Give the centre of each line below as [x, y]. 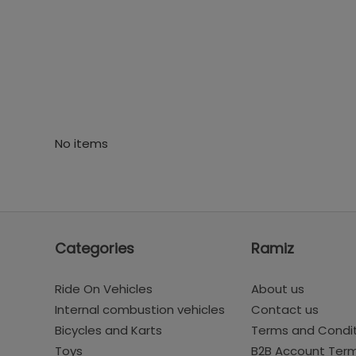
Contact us [285, 310]
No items [81, 144]
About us [278, 289]
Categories [94, 249]
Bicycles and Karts [108, 331]
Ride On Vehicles [103, 289]
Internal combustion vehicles [139, 310]
